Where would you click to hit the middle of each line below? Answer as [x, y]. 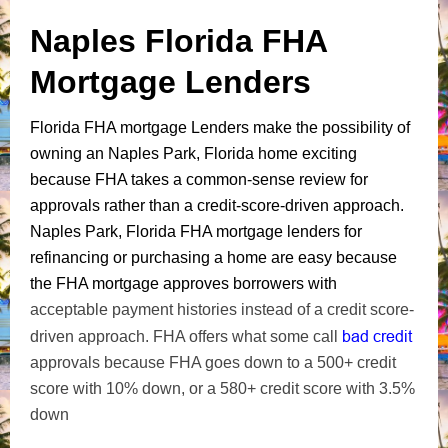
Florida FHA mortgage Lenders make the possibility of [220, 127]
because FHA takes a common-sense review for [199, 179]
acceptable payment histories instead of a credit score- [222, 309]
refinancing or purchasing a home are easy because [213, 257]
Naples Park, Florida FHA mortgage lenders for [196, 231]
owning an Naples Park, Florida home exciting [193, 153]
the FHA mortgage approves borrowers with [183, 283]
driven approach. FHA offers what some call [186, 336]
